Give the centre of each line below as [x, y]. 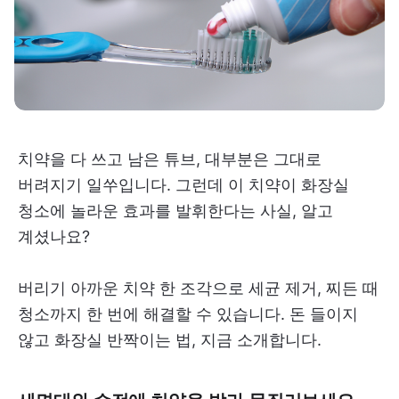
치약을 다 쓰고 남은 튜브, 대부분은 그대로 [170, 159]
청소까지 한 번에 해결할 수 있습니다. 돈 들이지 [188, 313]
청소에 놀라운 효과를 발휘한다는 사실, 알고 [175, 210]
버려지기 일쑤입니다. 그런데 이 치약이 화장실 [183, 184]
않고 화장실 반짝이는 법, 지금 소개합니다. [170, 339]
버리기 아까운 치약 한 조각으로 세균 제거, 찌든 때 [198, 288]
